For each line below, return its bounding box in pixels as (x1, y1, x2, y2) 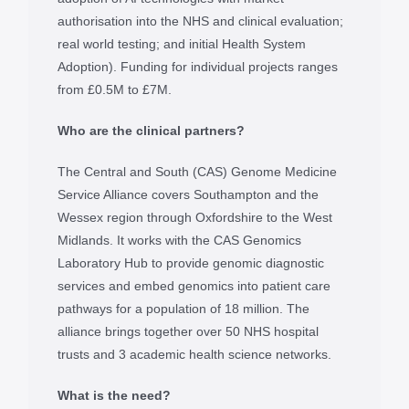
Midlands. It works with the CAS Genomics (57, 232, 301, 247)
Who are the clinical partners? (57, 122, 245, 138)
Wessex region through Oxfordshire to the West (57, 209, 332, 225)
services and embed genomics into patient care (57, 278, 330, 293)
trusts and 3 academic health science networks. (57, 346, 331, 362)
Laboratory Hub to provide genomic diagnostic (57, 255, 324, 270)
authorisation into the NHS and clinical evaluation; (57, 13, 343, 28)
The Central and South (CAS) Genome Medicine (57, 163, 337, 179)
